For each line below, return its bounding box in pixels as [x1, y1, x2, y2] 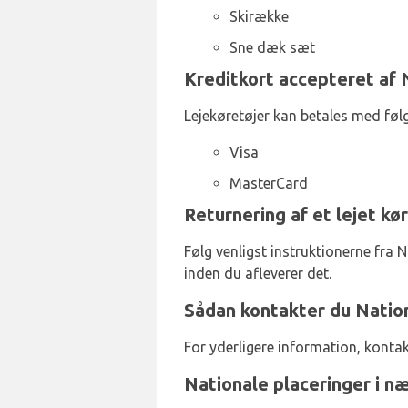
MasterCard [229, 175, 308, 191]
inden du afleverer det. [184, 265, 331, 281]
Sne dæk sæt [229, 39, 315, 56]
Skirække [229, 8, 289, 25]
